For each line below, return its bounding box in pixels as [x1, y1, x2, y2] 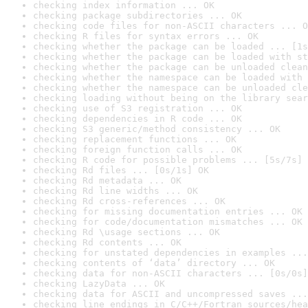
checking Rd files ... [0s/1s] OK [33, 165, 209, 175]
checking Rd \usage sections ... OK [33, 227, 220, 237]
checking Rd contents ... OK [33, 237, 181, 247]
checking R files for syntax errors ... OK [33, 31, 258, 41]
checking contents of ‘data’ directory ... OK [33, 258, 275, 268]
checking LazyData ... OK [33, 278, 165, 289]
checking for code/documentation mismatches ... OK [33, 217, 302, 227]
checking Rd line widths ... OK [33, 186, 198, 196]
